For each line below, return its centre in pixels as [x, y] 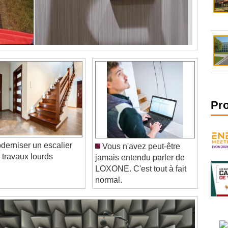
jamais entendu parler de [140, 147]
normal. [109, 169]
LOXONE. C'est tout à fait [141, 158]
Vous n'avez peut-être [140, 135]
